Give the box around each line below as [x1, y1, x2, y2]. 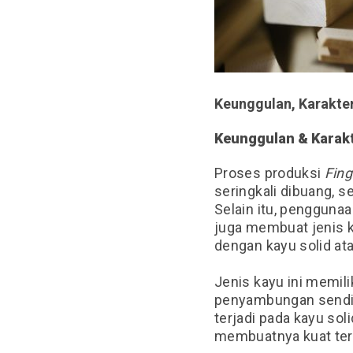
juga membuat [214, 219, 312, 236]
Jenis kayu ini [214, 273, 307, 290]
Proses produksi [214, 165, 325, 181]
